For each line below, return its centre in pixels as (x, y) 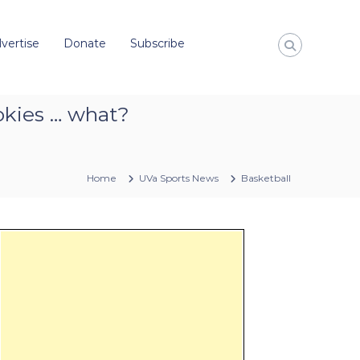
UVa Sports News (179, 178)
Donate (85, 43)
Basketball (266, 178)
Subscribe (157, 43)
